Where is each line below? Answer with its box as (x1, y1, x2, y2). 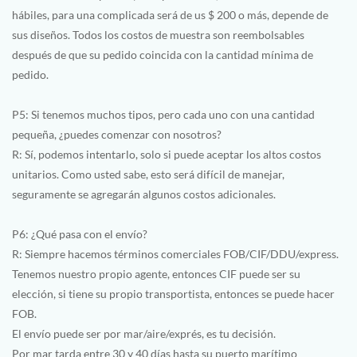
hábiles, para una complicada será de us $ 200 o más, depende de (12, 7, 328, 22)
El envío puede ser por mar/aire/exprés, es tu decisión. (12, 326, 276, 340)
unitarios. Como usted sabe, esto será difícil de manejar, (12, 167, 284, 181)
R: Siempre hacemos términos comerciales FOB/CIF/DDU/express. (12, 246, 339, 261)
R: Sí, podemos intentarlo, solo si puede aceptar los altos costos (12, 147, 321, 161)
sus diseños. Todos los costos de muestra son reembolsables (12, 27, 304, 41)
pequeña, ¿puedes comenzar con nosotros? (12, 127, 222, 141)
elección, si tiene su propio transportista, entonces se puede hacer (12, 286, 335, 300)
